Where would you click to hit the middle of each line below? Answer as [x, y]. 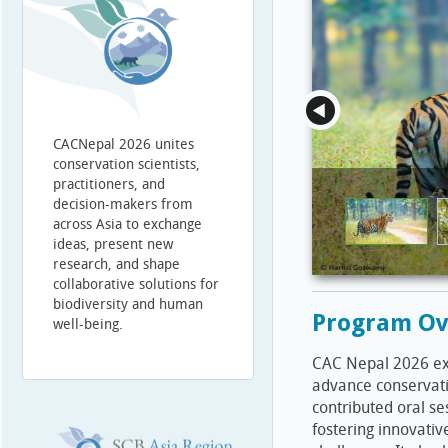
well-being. [88, 324]
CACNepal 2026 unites [123, 144]
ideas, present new [113, 244]
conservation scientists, [126, 164]
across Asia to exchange [127, 224]
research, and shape [116, 264]
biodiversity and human [128, 304]
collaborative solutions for [136, 284]
